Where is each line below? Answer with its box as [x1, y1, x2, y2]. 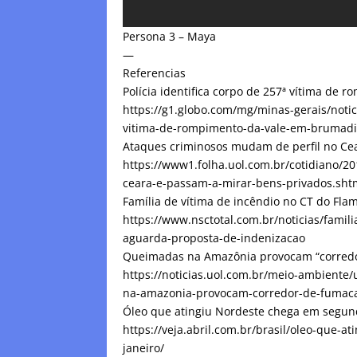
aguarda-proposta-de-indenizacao [123, 230, 306, 246]
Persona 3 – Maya [123, 29, 217, 45]
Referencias [123, 65, 186, 81]
